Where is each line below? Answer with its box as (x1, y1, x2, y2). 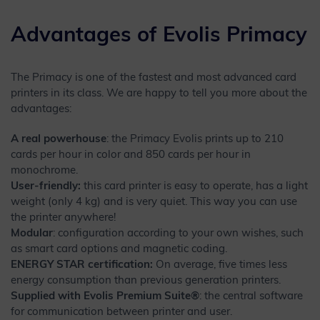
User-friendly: (11, 181, 81, 193)
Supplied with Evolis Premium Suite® (11, 291, 199, 303)
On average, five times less (153, 260, 287, 271)
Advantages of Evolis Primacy (11, 26, 307, 47)
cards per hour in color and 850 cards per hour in (11, 150, 251, 161)
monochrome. (11, 166, 78, 177)
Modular (11, 229, 53, 240)
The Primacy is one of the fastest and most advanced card (11, 73, 296, 84)
